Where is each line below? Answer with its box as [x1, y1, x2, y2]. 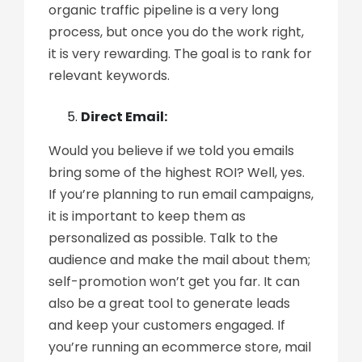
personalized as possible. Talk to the [48, 229, 278, 247]
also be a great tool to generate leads [48, 294, 290, 313]
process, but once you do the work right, [48, 23, 304, 41]
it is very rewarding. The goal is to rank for [48, 44, 312, 63]
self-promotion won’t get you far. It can [48, 272, 300, 291]
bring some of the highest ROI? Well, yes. [48, 163, 305, 182]
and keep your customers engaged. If [48, 316, 285, 335]
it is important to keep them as [48, 207, 246, 225]
